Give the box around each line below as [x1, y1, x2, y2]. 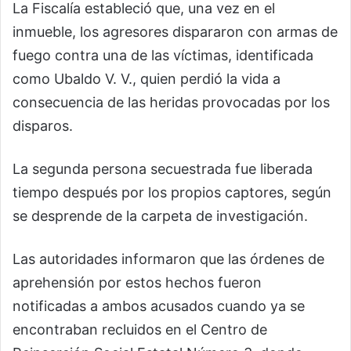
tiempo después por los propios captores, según [13, 184, 331, 201]
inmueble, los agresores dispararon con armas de [13, 24, 338, 41]
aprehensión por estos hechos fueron [13, 274, 262, 291]
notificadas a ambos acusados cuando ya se [13, 298, 305, 315]
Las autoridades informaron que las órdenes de [13, 251, 324, 268]
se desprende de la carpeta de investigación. [13, 208, 308, 225]
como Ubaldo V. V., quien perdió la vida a [13, 71, 280, 88]
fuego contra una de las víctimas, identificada [13, 47, 313, 64]
